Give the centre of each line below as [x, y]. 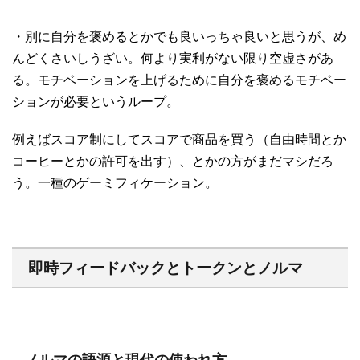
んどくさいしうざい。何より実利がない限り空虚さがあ [173, 59]
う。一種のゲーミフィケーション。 [115, 183]
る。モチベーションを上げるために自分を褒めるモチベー [179, 80]
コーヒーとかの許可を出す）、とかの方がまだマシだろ [173, 162]
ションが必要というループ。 [96, 102]
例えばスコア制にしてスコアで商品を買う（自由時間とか [179, 140]
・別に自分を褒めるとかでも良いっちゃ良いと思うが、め [179, 37]
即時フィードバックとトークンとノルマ [166, 268]
